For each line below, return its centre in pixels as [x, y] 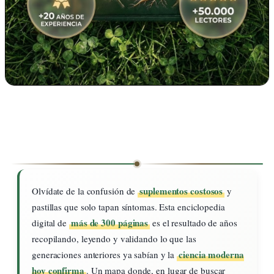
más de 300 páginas [109, 222]
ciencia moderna [211, 254]
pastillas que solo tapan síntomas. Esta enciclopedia [128, 206]
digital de [50, 222]
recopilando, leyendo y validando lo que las [114, 238]
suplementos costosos [181, 191]
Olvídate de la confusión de [85, 191]
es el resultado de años [194, 222]
